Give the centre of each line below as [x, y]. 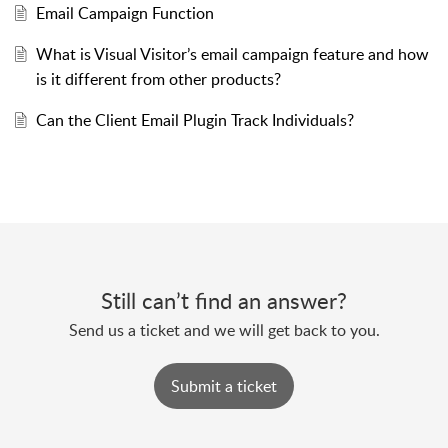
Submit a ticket [224, 385]
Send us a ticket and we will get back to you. [224, 329]
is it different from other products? [158, 78]
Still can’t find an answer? [224, 299]
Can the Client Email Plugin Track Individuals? [194, 119]
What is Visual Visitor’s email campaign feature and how [232, 53]
